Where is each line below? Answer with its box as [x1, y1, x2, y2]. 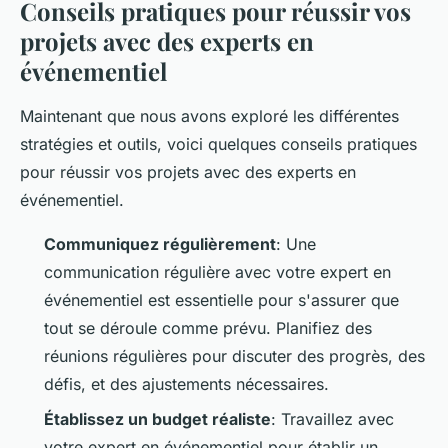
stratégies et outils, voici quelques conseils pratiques [20, 134, 417, 155]
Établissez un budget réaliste [44, 408, 271, 429]
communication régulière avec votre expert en [44, 262, 391, 283]
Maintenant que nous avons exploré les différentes [20, 106, 399, 127]
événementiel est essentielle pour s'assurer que [44, 290, 399, 311]
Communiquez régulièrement [44, 234, 276, 255]
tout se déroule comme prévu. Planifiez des [44, 318, 372, 339]
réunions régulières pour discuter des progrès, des [44, 346, 425, 367]
